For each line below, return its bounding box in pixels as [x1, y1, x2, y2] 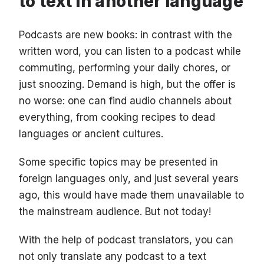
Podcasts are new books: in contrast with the [19, 29, 232, 41]
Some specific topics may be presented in [19, 156, 218, 169]
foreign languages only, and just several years [19, 173, 239, 185]
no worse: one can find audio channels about [19, 95, 232, 107]
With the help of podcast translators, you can [19, 234, 233, 246]
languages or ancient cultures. [19, 128, 163, 140]
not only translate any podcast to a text [19, 250, 206, 263]
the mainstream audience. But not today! [19, 206, 211, 218]
